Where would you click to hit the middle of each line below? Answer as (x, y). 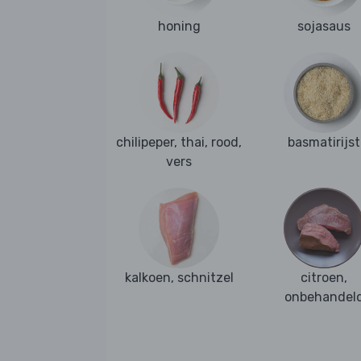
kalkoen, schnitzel (179, 278)
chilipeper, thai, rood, (179, 143)
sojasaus (324, 27)
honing (179, 27)
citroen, (324, 278)
